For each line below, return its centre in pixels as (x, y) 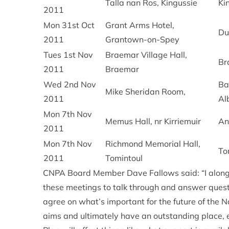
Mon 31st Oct (69, 25)
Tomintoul (124, 158)
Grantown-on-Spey (142, 39)
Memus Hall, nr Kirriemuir (153, 121)
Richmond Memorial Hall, (153, 144)
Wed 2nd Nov (70, 84)
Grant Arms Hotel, (140, 25)
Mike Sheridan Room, (145, 91)
